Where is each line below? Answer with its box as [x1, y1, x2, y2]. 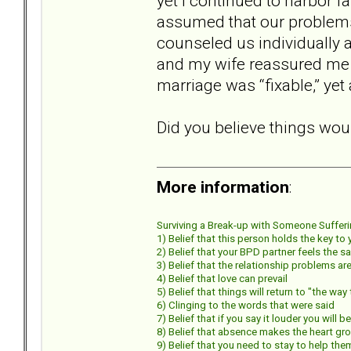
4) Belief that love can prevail [157, 272, 288, 284]
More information [157, 176, 289, 197]
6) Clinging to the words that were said [157, 299, 335, 311]
